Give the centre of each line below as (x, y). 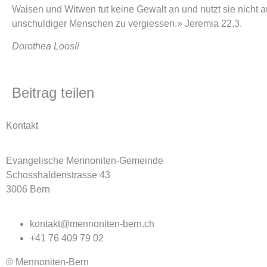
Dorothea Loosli (46, 46)
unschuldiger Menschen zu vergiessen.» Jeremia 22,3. (127, 23)
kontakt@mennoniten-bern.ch (92, 224)
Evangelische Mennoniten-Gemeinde (85, 160)
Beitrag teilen (53, 93)
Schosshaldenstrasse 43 (58, 175)
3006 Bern (28, 189)
